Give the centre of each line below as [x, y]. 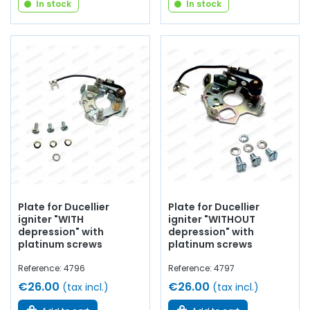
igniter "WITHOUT [211, 220]
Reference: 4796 [52, 268]
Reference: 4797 [201, 268]
